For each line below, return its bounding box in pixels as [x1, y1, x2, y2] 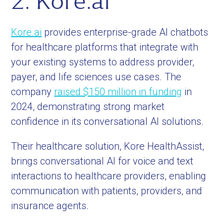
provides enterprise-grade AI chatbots [42, 26, 209, 38]
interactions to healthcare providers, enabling [11, 170, 207, 182]
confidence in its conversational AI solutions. [11, 115, 204, 127]
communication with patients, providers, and [11, 185, 203, 197]
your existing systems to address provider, [11, 56, 195, 68]
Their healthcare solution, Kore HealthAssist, [11, 140, 205, 152]
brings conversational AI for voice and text [11, 155, 194, 167]
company [11, 86, 55, 98]
